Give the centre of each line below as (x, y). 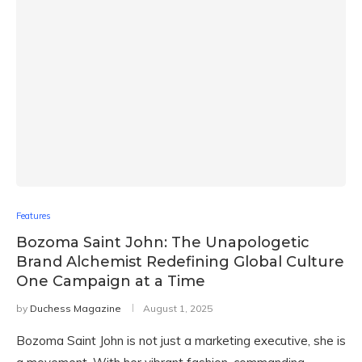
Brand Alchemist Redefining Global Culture (180, 262)
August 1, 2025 (178, 308)
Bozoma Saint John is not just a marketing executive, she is (181, 341)
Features (34, 216)
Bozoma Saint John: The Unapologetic (163, 242)
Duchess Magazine (76, 308)
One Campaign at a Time (115, 281)
